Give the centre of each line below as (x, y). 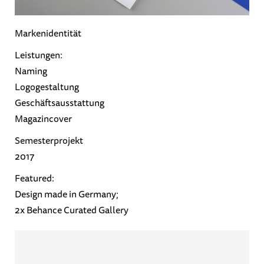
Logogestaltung (47, 88)
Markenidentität (48, 34)
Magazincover (43, 119)
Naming (31, 72)
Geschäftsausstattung (60, 103)
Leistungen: (39, 56)
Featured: (34, 179)
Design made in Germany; (67, 195)
